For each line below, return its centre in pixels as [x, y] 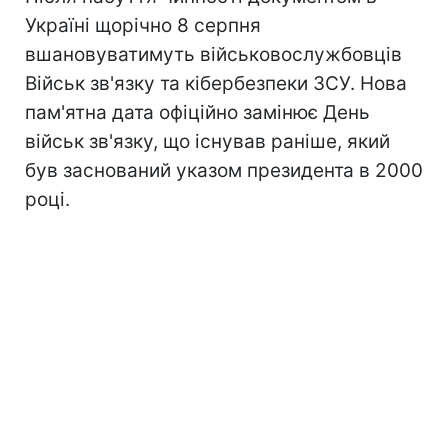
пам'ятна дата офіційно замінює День [197, 112]
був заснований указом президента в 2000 [224, 170]
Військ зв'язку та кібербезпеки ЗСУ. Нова [216, 83]
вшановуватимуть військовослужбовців [213, 54]
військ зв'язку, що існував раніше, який [207, 141]
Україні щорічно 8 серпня [143, 25]
